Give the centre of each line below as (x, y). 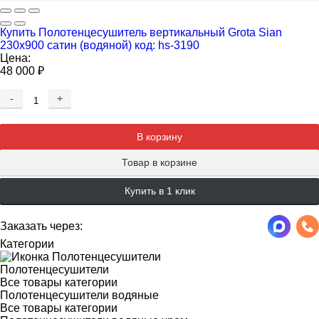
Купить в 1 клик (159, 191)
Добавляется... (159, 110)
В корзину (159, 137)
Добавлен (159, 110)
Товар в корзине (159, 162)
